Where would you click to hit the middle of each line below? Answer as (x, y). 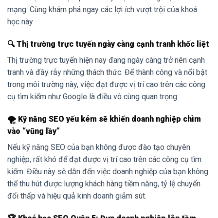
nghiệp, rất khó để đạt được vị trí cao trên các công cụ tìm (104, 159)
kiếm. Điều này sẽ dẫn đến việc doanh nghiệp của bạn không (108, 171)
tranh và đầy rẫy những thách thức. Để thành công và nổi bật (107, 73)
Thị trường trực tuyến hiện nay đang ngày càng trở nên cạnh (106, 60)
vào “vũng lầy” (34, 131)
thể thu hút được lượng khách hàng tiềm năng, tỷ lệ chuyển (104, 183)
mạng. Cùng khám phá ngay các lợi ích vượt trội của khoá (102, 10)
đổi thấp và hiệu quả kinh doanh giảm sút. (77, 196)
